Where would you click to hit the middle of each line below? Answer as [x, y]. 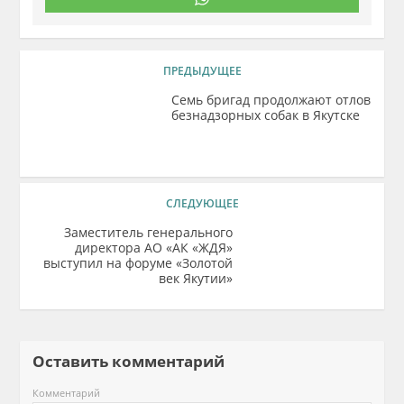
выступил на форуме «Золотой [138, 263]
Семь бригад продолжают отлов [271, 100]
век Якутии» [195, 278]
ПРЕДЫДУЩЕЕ [202, 71]
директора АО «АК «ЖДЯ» [153, 248]
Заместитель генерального [148, 232]
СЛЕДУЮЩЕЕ [202, 203]
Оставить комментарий [136, 361]
